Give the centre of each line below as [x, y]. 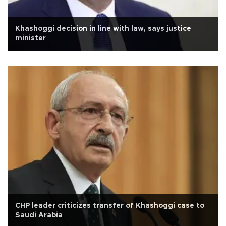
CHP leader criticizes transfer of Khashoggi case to [110, 206]
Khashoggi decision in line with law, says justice [103, 29]
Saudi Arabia [39, 215]
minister [31, 38]
